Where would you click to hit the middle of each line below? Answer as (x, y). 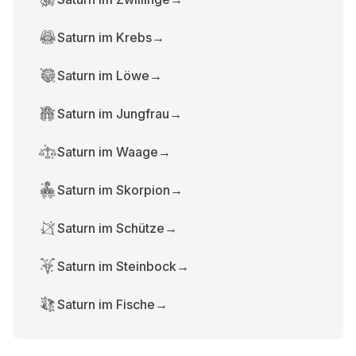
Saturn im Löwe (103, 75)
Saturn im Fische (106, 304)
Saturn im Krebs (104, 37)
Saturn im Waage (108, 152)
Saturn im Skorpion (114, 190)
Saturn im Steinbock (117, 266)
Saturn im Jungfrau (113, 114)
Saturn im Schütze (111, 228)
